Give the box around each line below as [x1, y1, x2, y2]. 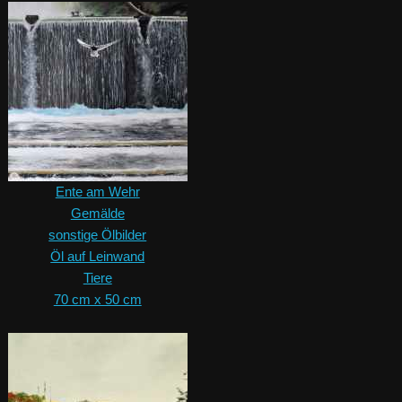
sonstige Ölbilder [48, 227, 147, 243]
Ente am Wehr [55, 184, 140, 200]
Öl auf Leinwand [50, 249, 145, 265]
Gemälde [70, 205, 125, 222]
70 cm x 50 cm [53, 292, 142, 308]
